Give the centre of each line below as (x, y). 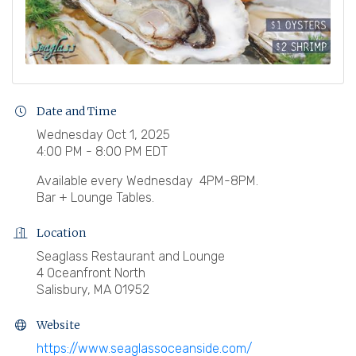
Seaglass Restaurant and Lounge (131, 256)
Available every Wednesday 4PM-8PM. (147, 180)
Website (58, 325)
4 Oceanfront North (91, 273)
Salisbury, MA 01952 (93, 289)
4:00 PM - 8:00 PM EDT (102, 151)
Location (61, 232)
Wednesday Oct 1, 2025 (103, 134)
